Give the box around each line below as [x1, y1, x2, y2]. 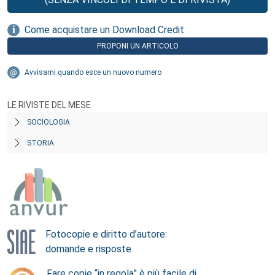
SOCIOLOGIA [27, 118, 70, 126]
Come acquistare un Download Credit [25, 24, 184, 36]
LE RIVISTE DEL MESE [7, 100, 91, 110]
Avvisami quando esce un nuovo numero [25, 68, 161, 77]
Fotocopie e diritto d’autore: [45, 228, 167, 240]
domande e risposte [45, 243, 131, 255]
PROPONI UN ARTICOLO [96, 42, 179, 50]
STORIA [27, 139, 54, 147]
